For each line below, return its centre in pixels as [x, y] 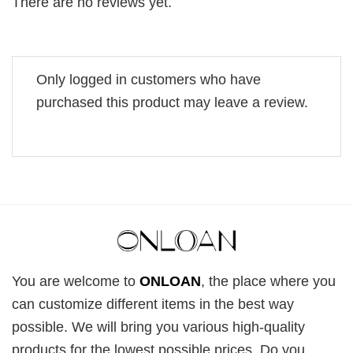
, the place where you [268, 281]
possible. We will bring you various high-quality [158, 327]
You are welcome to [76, 281]
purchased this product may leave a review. [172, 102]
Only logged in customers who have [149, 79]
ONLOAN [170, 281]
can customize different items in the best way [153, 304]
